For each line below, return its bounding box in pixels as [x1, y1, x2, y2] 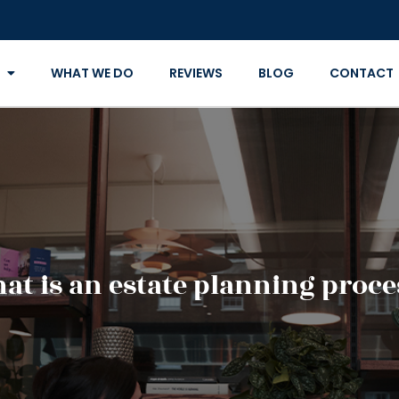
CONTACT [329, 64, 394, 82]
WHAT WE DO [50, 64, 134, 82]
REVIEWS [168, 64, 223, 82]
